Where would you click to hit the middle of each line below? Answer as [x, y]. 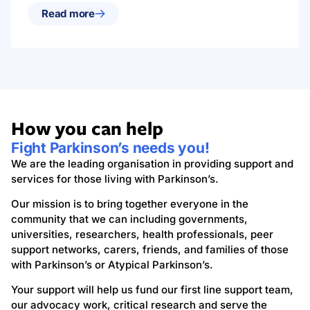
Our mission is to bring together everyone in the [130, 203]
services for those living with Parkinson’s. [115, 179]
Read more [68, 13]
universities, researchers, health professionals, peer [142, 234]
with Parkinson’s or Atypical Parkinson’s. [112, 264]
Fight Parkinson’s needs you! [110, 147]
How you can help [87, 128]
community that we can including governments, [129, 219]
